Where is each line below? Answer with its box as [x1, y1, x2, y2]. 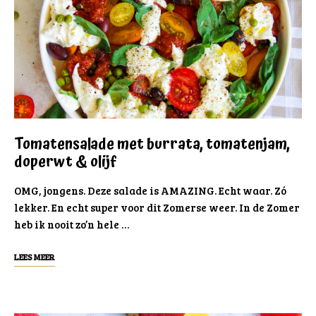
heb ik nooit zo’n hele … [14, 217, 129, 231]
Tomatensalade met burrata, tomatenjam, [14, 132, 290, 157]
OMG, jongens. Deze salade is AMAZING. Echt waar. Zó [14, 183, 286, 197]
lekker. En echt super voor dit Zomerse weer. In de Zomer [14, 200, 300, 214]
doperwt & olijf [14, 150, 117, 174]
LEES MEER [14, 250, 55, 262]
